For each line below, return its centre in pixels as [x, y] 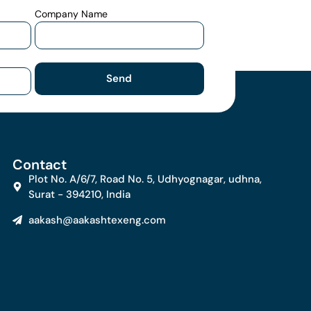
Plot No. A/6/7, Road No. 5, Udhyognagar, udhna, [145, 179]
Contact [40, 164]
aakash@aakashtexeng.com [97, 220]
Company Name [72, 14]
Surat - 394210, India [79, 194]
